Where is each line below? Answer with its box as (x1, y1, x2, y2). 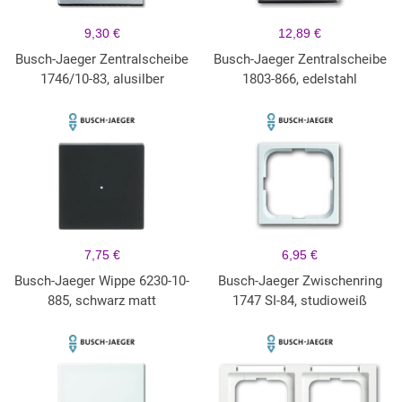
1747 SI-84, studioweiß (232, 293, 368, 310)
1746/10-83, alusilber (39, 71, 164, 88)
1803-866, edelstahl (242, 71, 358, 88)
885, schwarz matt (48, 293, 157, 310)
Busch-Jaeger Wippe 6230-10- (14, 273, 190, 290)
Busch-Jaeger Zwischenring (217, 273, 382, 290)
